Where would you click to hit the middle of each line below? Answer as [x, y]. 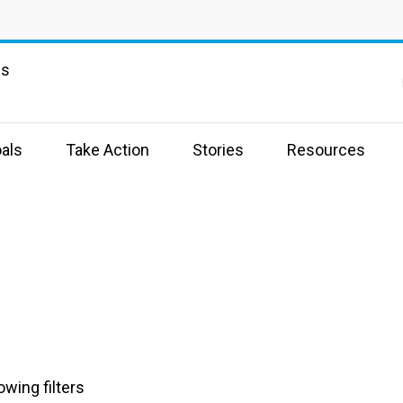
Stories [218, 150]
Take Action [107, 150]
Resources [326, 150]
